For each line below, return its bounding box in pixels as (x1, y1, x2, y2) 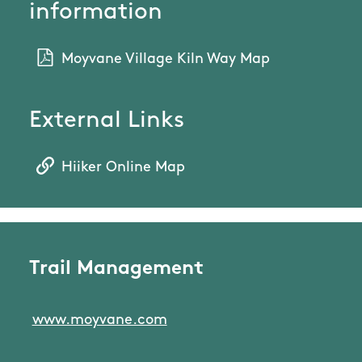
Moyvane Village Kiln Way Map (61, 52, 270, 68)
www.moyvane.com (32, 313, 167, 329)
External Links (29, 109, 184, 133)
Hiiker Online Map (61, 160, 185, 176)
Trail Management (29, 259, 204, 280)
